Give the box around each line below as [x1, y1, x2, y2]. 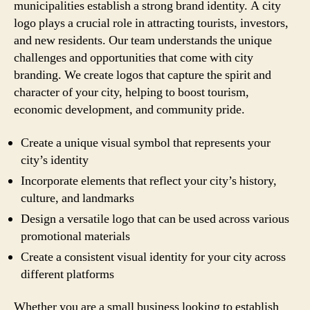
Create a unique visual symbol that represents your [21, 134, 271, 151]
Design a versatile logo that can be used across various [21, 210, 289, 227]
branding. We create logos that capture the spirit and [14, 67, 271, 83]
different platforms [21, 266, 114, 282]
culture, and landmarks [21, 190, 134, 206]
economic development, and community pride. [14, 102, 245, 118]
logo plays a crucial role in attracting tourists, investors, [14, 15, 289, 31]
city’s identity [21, 152, 89, 168]
